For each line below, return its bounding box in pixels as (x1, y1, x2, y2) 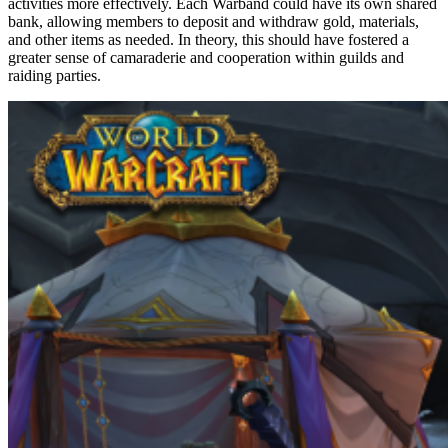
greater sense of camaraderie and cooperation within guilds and (8, 48, 404, 66)
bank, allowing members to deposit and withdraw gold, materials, (8, 12, 419, 30)
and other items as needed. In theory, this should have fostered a (8, 30, 409, 48)
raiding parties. (8, 66, 101, 84)
